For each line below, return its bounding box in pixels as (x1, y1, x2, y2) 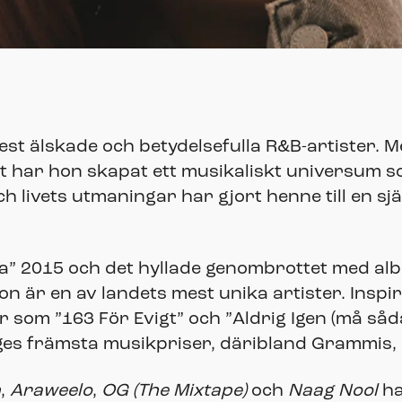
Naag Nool (288, 381, 378, 400)
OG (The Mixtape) (101, 381, 247, 400)
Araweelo (10, 381, 92, 400)
